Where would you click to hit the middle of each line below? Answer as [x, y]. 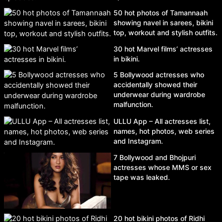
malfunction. [133, 104]
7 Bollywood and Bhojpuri [155, 157]
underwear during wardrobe [159, 94]
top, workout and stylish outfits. [166, 32]
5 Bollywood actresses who [159, 74]
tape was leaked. [142, 177]
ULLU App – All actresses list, [162, 121]
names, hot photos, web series [164, 131]
